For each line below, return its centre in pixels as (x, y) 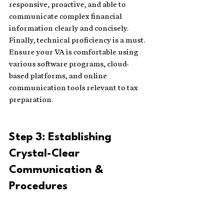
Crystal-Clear (46, 154)
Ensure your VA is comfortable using (74, 52)
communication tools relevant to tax (74, 88)
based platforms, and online (59, 76)
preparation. (31, 100)
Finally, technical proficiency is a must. (78, 40)
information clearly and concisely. (69, 28)
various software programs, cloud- (69, 64)
